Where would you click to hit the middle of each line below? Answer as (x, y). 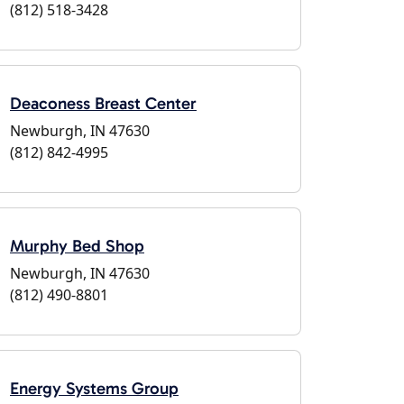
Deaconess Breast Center (103, 103)
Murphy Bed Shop (77, 246)
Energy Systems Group (94, 388)
